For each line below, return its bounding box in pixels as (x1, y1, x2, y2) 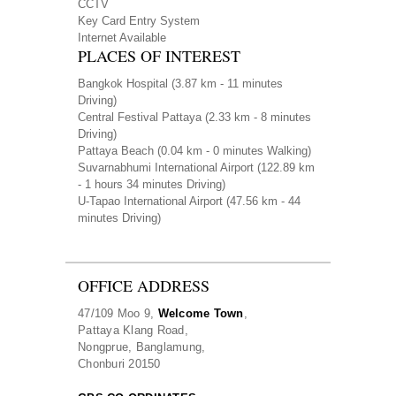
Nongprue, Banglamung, (78, 340, 206, 354)
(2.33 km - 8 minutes (202, 110, 311, 125)
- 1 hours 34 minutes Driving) (78, 178, 225, 192)
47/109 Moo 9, (78, 307, 158, 321)
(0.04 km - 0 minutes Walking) (154, 144, 311, 158)
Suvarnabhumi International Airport (78, 161, 254, 175)
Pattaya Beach (78, 144, 154, 158)
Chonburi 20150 (78, 357, 161, 371)
